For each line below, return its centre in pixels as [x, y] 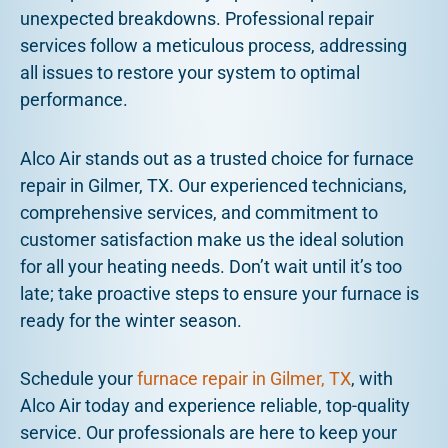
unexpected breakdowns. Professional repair [197, 19]
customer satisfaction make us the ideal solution [212, 239]
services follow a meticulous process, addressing [213, 46]
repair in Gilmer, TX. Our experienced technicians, [213, 185]
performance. [74, 100]
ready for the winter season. [131, 320]
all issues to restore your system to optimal [190, 73]
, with [372, 379]
